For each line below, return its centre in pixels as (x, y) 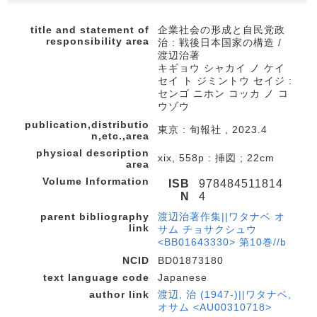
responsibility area (98, 41)
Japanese (183, 277)
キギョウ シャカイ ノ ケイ (221, 68)
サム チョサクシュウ (207, 229)
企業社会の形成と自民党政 (221, 29)
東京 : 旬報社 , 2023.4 (213, 129)
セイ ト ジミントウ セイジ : (225, 80)
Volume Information (96, 181)
